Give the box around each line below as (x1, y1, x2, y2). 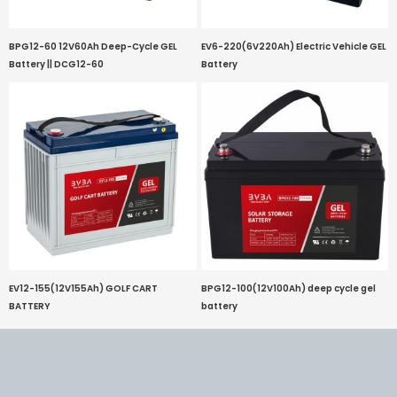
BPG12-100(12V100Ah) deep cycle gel (200, 282, 376, 296)
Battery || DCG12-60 (9, 58, 104, 72)
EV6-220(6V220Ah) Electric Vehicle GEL (200, 40, 386, 54)
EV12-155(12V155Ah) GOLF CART (9, 282, 158, 296)
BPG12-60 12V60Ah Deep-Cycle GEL (9, 40, 177, 54)
